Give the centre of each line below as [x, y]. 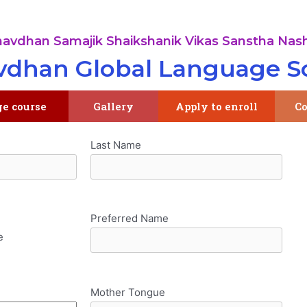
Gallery [114, 106]
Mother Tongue [127, 292]
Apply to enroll [217, 106]
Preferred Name [129, 219]
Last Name [115, 145]
